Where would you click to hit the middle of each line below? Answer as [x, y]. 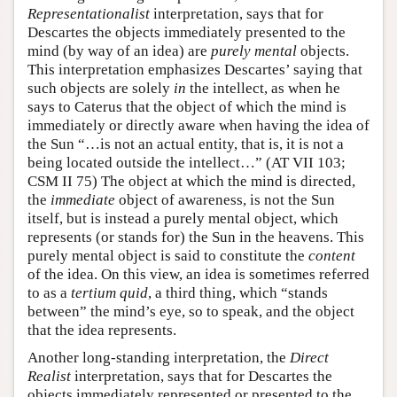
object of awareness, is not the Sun [225, 199]
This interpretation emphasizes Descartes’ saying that [195, 69]
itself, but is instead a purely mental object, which [183, 218]
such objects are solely [101, 88]
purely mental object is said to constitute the [168, 255]
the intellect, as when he [263, 88]
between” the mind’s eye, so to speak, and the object [191, 311]
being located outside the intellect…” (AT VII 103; [187, 162]
